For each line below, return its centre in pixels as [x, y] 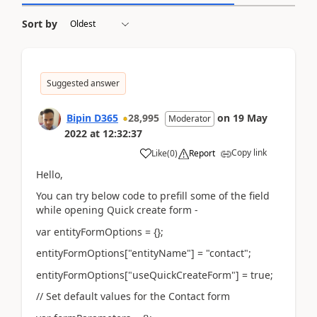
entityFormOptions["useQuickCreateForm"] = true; [155, 275]
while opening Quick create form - [117, 210]
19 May [250, 117]
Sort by [40, 23]
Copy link [249, 152]
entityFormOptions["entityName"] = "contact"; [144, 253]
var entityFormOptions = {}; [100, 231]
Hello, [50, 174]
